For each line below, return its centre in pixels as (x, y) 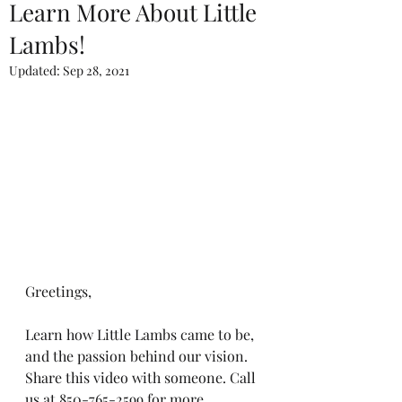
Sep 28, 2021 (96, 70)
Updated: (36, 70)
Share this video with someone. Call (142, 377)
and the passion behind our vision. (138, 356)
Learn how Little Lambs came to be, (141, 334)
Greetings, (58, 291)
